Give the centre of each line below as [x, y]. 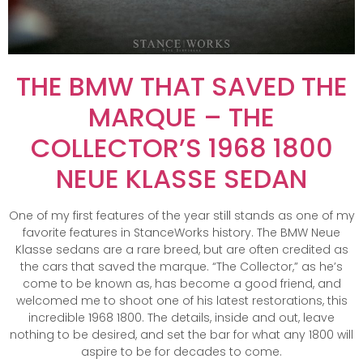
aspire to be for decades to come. [181, 351]
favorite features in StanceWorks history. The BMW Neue [181, 232]
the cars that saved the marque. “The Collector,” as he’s [181, 266]
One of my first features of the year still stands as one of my [181, 215]
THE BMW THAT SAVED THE [181, 86]
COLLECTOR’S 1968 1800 [181, 147]
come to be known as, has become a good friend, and [181, 283]
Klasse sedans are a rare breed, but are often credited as [181, 249]
